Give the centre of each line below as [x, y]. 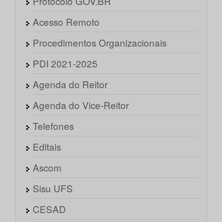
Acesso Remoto [66, 22]
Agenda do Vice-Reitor [81, 105]
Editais [47, 147]
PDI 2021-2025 [65, 63]
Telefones [53, 126]
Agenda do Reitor [70, 84]
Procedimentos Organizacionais [100, 43]
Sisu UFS [53, 188]
